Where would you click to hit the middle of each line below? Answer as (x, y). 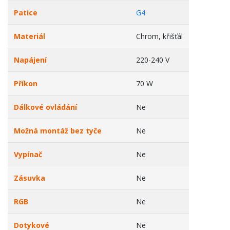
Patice (26, 13)
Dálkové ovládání (45, 107)
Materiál (30, 36)
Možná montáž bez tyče (58, 131)
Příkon (26, 83)
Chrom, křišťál (159, 36)
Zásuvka (30, 178)
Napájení (30, 60)
